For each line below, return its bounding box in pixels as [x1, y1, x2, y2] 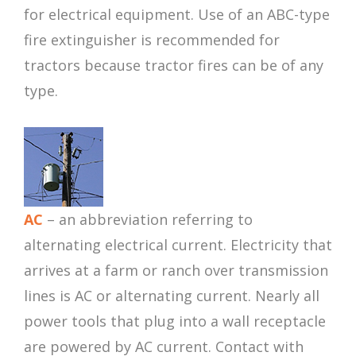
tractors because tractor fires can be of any [24, 56, 323, 75]
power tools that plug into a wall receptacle [24, 311, 326, 331]
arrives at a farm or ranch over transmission [24, 261, 328, 281]
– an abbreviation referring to [43, 210, 253, 230]
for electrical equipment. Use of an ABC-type [24, 5, 330, 25]
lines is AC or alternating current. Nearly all [24, 286, 319, 306]
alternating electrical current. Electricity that [24, 235, 332, 255]
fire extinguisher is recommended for [24, 30, 280, 50]
